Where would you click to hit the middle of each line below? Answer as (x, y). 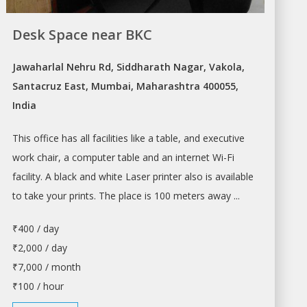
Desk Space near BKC (83, 35)
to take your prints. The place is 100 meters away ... (126, 196)
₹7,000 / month (47, 267)
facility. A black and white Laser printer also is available (133, 177)
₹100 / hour (38, 286)
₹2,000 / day (40, 248)
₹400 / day (36, 229)
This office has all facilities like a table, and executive (129, 138)
